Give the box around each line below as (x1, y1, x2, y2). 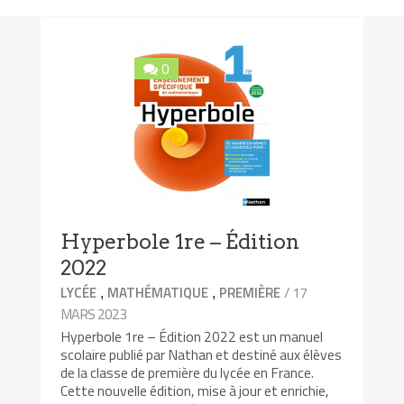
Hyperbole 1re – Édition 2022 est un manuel (60, 326, 324, 348)
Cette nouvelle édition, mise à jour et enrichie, (60, 380, 330, 402)
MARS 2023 (60, 303, 127, 326)
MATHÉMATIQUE (107, 282, 209, 304)
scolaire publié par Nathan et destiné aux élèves (60, 344, 343, 366)
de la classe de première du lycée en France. (60, 362, 315, 384)
